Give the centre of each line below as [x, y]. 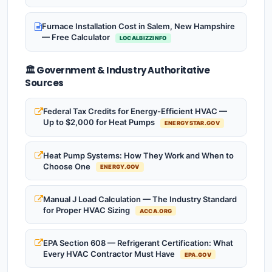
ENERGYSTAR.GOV [192, 123]
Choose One [68, 166]
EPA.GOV [198, 254]
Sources [44, 83]
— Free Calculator [77, 37]
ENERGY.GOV [120, 167]
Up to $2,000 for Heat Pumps [100, 122]
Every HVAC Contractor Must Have [110, 253]
